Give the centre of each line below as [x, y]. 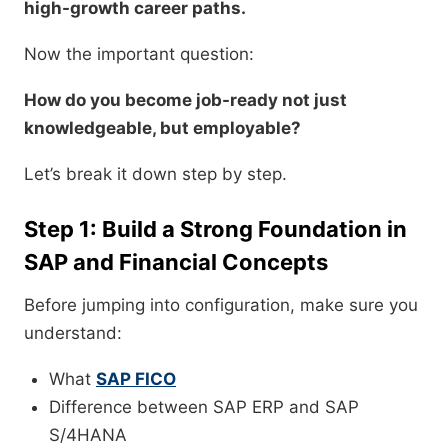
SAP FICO [136, 379]
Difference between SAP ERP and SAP [204, 407]
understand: [73, 333]
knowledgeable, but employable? [162, 128]
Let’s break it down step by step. [155, 174]
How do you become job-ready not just [185, 100]
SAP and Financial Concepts [176, 262]
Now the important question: [139, 54]
